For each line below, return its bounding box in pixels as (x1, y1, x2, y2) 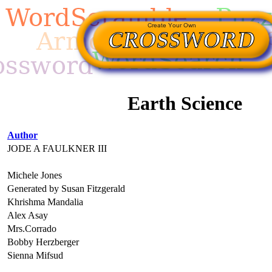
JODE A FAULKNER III (7, 143, 107, 154)
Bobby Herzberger (7, 236, 79, 247)
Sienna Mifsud (7, 250, 63, 260)
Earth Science (127, 92, 242, 115)
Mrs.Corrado (7, 223, 56, 234)
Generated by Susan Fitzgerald (7, 183, 125, 194)
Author (7, 129, 38, 140)
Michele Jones (7, 169, 62, 180)
